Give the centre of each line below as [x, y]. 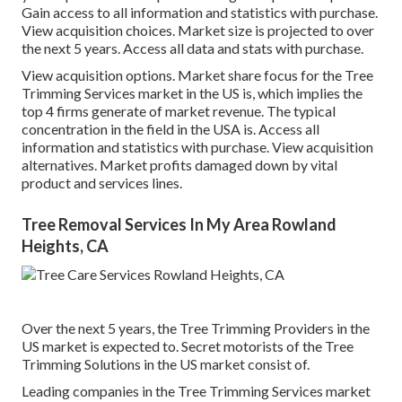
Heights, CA [65, 246]
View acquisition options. [98, 75]
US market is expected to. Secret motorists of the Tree [188, 346]
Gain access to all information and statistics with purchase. [200, 13]
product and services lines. [102, 183]
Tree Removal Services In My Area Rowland [179, 225]
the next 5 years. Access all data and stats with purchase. [192, 48]
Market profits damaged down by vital [217, 165]
